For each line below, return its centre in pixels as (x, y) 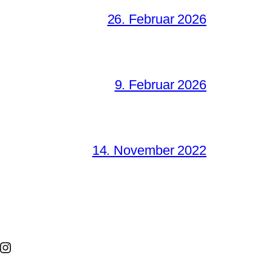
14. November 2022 (149, 151)
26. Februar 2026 (157, 19)
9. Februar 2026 (160, 85)
